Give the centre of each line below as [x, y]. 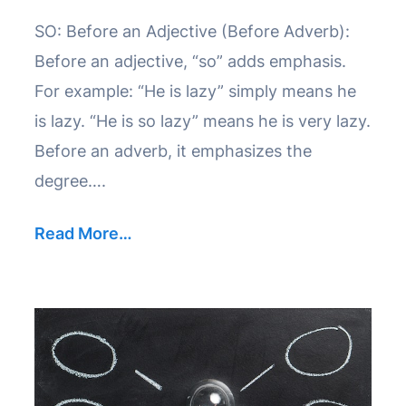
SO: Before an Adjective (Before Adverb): [192, 32]
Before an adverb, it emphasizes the [173, 151]
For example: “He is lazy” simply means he [195, 92]
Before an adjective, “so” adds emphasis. [190, 62]
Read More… [83, 234]
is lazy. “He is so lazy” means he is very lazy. [203, 121]
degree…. [70, 181]
